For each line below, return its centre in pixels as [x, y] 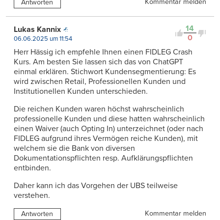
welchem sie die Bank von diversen [74, 149]
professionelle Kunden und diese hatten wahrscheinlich [109, 119]
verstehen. [32, 196]
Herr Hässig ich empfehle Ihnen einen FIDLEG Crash [103, 52]
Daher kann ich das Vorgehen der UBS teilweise [96, 186]
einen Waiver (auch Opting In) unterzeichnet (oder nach [109, 129]
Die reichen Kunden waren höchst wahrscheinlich [99, 109]
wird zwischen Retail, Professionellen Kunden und [100, 82]
